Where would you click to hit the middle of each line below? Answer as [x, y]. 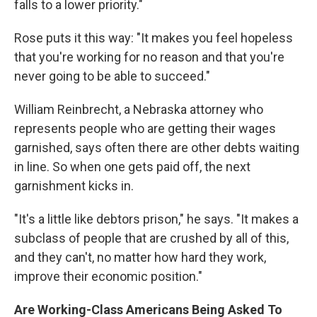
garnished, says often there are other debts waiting [157, 148]
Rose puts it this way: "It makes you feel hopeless [154, 38]
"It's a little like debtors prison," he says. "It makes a [156, 219]
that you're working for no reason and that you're [149, 57]
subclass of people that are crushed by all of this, [151, 238]
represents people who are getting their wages [145, 128]
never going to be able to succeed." [112, 76]
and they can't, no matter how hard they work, [140, 257]
